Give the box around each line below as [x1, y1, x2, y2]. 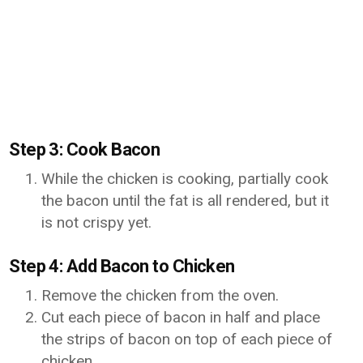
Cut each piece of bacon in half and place [41, 308, 321, 327]
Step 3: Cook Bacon [9, 139, 160, 160]
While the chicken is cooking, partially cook [41, 169, 329, 188]
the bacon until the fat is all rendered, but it [41, 191, 330, 210]
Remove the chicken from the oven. [41, 286, 280, 305]
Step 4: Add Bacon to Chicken [9, 256, 235, 276]
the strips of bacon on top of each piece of [41, 330, 333, 348]
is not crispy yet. [41, 213, 152, 232]
